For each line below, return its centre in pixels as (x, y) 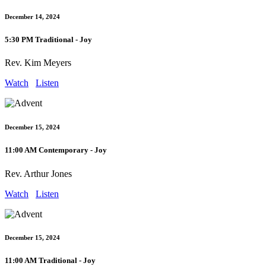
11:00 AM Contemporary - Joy (56, 150)
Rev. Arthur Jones (38, 173)
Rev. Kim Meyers (38, 63)
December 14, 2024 (32, 17)
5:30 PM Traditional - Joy (48, 40)
